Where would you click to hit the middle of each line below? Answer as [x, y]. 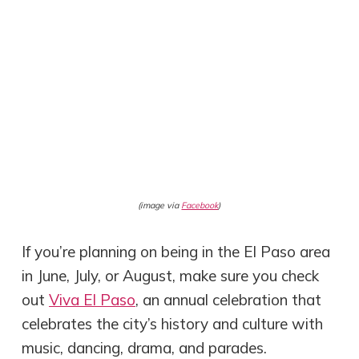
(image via [160, 205]
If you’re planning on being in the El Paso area [176, 252]
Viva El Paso [93, 300]
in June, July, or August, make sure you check [171, 276]
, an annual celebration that [229, 300]
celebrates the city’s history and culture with [173, 324]
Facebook [200, 205]
